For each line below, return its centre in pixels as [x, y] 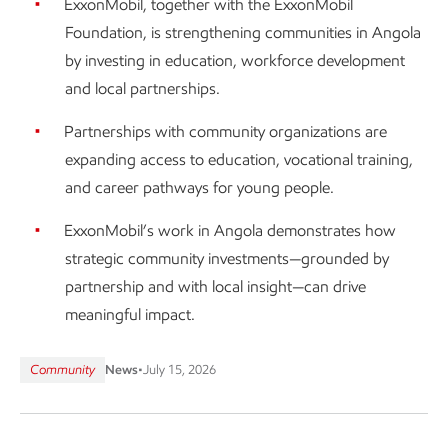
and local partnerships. [142, 88]
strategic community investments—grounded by [227, 258]
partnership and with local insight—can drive [215, 286]
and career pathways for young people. [199, 187]
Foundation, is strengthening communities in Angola [243, 32]
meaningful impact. [130, 314]
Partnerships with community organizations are [225, 131]
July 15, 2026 [179, 369]
